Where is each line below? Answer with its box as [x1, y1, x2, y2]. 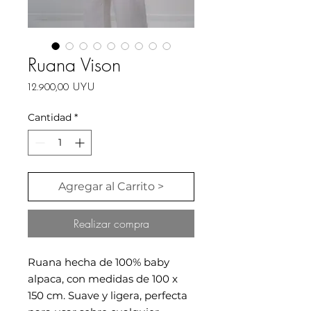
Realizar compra [73, 215, 149, 231]
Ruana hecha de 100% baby [28, 255, 169, 269]
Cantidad [28, 110, 72, 124]
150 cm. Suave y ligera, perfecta [28, 288, 187, 302]
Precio [94, 81, 123, 92]
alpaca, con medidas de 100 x [28, 271, 178, 285]
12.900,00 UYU [28, 82, 95, 93]
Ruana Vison [28, 52, 121, 77]
